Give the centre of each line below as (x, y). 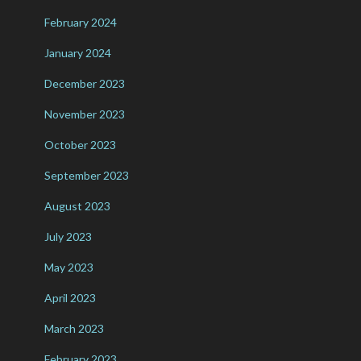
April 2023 (70, 298)
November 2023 (85, 114)
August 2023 (77, 206)
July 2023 (68, 237)
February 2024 (81, 23)
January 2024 (78, 53)
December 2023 (85, 84)
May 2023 (69, 268)
